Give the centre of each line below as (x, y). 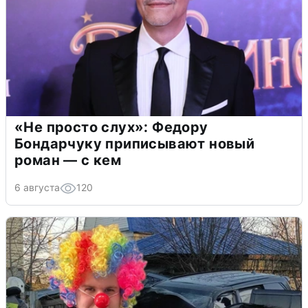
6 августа (37, 188)
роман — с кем (68, 161)
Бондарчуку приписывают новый (135, 144)
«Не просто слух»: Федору (111, 128)
